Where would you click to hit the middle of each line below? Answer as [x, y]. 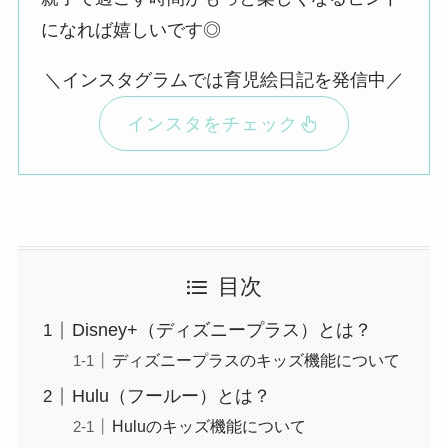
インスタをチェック [213, 123]
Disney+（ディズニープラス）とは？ [221, 330]
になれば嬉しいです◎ [131, 30]
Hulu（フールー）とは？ [171, 396]
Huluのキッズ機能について [208, 426]
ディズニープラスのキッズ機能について [255, 360]
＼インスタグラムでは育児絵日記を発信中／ [224, 80]
